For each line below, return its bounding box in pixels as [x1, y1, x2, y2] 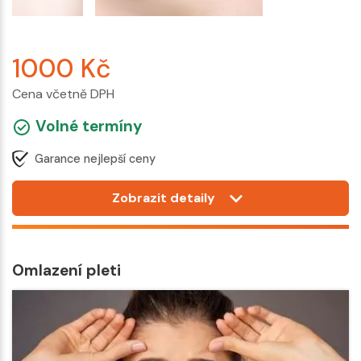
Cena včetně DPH [12, 85, 114, 102]
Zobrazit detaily [112, 189, 216, 207]
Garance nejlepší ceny [35, 151, 156, 166]
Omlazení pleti [12, 260, 121, 281]
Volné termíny [31, 115, 143, 136]
